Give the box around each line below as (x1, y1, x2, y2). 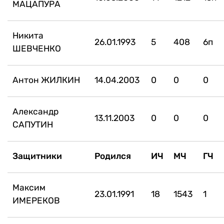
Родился (94, 150, 131, 161)
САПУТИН (12, 119, 53, 129)
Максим (12, 182, 45, 192)
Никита (12, 30, 43, 40)
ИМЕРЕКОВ (12, 195, 60, 205)
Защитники (12, 150, 62, 161)
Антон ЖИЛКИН (12, 74, 80, 85)
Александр (12, 106, 58, 116)
